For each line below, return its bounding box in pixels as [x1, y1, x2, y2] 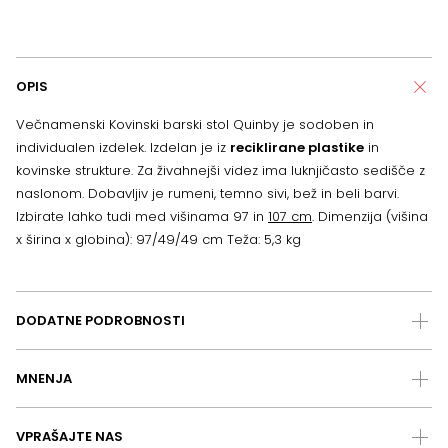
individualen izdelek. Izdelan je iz [16, 138, 230, 158]
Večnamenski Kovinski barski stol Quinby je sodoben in [16, 115, 374, 135]
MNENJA [16, 369, 72, 389]
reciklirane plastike [230, 138, 364, 158]
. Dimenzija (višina [312, 207, 428, 227]
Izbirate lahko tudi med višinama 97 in [16, 207, 268, 227]
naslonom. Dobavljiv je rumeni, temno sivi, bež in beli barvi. [16, 184, 399, 204]
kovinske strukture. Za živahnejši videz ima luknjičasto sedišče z [16, 161, 425, 181]
